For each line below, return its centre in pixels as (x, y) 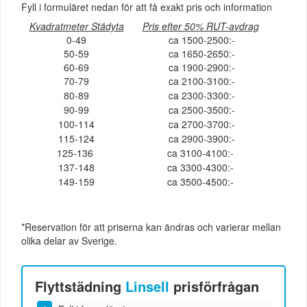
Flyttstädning (81, 286)
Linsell (148, 286)
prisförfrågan (214, 286)
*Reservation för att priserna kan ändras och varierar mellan (151, 227)
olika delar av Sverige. (69, 241)
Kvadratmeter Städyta (76, 26)
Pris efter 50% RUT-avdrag (200, 26)
